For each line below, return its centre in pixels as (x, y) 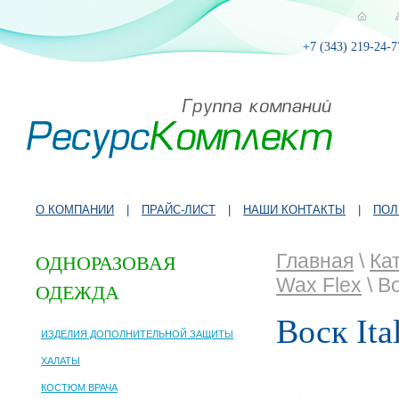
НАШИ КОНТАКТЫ (294, 210)
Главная (315, 261)
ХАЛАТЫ (61, 360)
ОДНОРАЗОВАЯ (106, 264)
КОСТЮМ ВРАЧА (79, 387)
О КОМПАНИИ (75, 210)
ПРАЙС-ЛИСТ (179, 210)
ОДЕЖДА (77, 293)
